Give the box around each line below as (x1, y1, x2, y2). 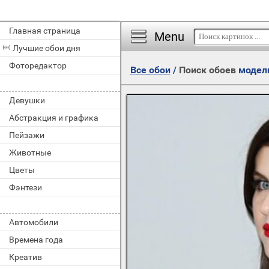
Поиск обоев (178, 64, 238, 76)
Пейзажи (9, 130, 44, 140)
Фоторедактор (9, 61, 67, 70)
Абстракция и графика (9, 113, 98, 122)
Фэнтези (9, 183, 42, 192)
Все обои (130, 64, 171, 76)
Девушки (9, 95, 45, 105)
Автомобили (9, 217, 58, 227)
